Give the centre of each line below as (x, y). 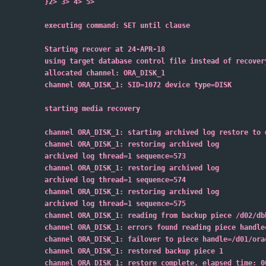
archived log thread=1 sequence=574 (115, 180)
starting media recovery (92, 109)
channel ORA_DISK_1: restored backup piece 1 (134, 251)
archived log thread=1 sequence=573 (115, 156)
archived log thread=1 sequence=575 (115, 204)
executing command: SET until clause (117, 26)
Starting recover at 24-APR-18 (105, 49)
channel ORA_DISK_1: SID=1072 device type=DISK (138, 85)
